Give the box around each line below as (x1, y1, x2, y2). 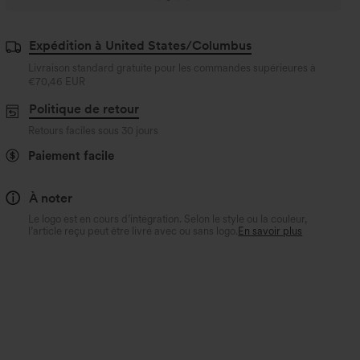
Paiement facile (28, 148, 115, 163)
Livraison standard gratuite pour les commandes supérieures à (28, 62, 317, 74)
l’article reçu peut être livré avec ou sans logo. (28, 224, 239, 237)
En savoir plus (238, 224, 303, 237)
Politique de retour (28, 101, 139, 117)
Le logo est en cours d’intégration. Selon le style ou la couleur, (28, 212, 308, 225)
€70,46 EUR (28, 76, 86, 88)
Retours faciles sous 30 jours (28, 124, 159, 137)
